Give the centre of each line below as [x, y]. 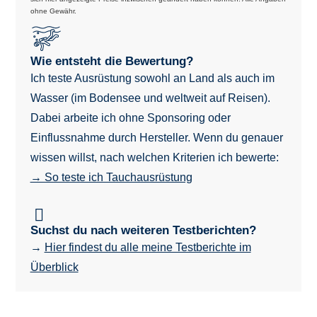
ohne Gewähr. [53, 11]
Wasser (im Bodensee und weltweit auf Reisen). [150, 98]
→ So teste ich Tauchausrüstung [111, 177]
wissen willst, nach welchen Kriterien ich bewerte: [154, 157]
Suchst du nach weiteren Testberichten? [143, 230]
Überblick [54, 267]
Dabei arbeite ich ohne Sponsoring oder [130, 117]
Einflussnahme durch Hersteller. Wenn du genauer [156, 137]
